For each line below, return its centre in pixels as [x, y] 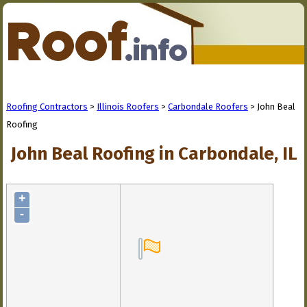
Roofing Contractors [47, 107]
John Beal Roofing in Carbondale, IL [154, 154]
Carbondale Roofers [208, 107]
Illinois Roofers [128, 107]
